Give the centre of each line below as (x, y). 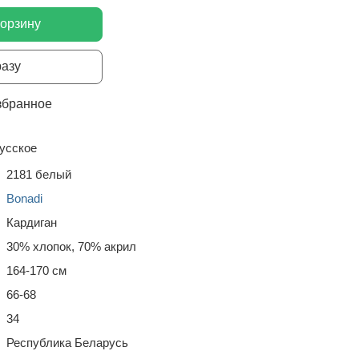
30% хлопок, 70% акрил (71, 246)
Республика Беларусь (67, 343)
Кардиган (32, 222)
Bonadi (24, 198)
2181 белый (39, 174)
